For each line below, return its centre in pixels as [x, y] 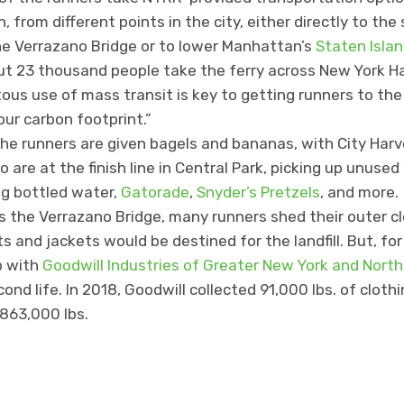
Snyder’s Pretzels [258, 192]
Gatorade [155, 192]
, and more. [359, 192]
